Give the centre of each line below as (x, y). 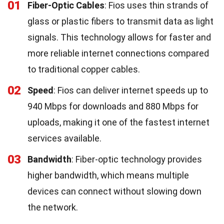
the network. (53, 207)
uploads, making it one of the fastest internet (118, 122)
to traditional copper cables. (84, 69)
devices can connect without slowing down (114, 191)
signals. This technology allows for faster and (119, 37)
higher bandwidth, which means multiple (108, 175)
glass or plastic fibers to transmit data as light (120, 21)
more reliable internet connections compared (118, 53)
